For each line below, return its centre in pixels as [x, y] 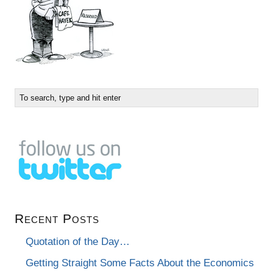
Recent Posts [57, 218]
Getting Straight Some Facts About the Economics [140, 263]
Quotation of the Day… [78, 241]
